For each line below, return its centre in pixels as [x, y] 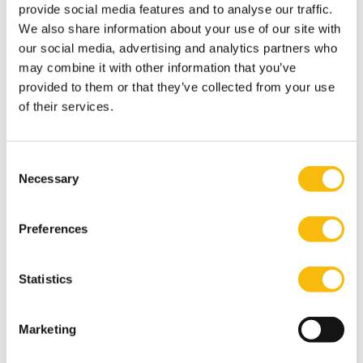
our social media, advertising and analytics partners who [178, 48]
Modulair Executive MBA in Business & [175, 219]
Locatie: [57, 343]
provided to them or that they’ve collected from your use [177, 87]
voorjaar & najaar [86, 286]
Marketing [47, 329]
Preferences [53, 228]
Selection [30, 181]
